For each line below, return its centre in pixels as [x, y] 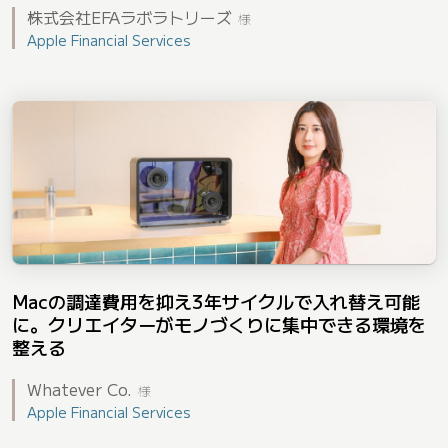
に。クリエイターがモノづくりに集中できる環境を [219, 323]
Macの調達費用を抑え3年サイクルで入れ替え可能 [216, 300]
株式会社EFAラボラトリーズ [129, 17]
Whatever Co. [79, 388]
